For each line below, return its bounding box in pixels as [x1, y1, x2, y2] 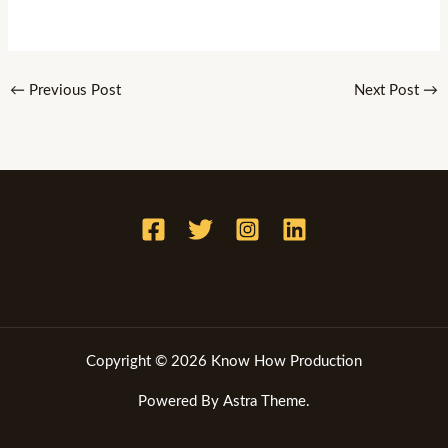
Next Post [354, 83, 424, 99]
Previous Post [24, 83, 121, 99]
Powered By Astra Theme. [138, 393, 310, 409]
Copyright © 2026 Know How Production [86, 353, 362, 369]
